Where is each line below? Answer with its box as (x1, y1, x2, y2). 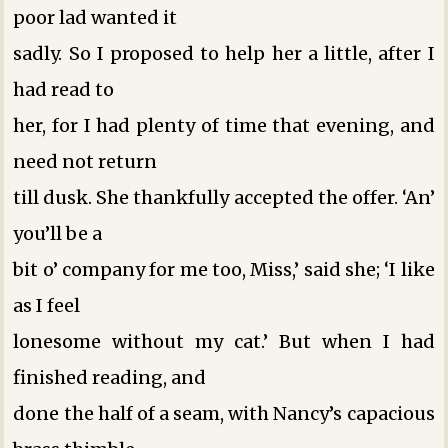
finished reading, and (13, 365, 207, 389)
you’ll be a (13, 221, 103, 245)
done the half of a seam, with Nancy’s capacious (13, 401, 435, 425)
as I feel (13, 293, 81, 317)
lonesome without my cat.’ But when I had (13, 329, 435, 353)
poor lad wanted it (13, 5, 178, 29)
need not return (13, 149, 158, 173)
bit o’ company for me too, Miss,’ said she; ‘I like (13, 257, 435, 281)
